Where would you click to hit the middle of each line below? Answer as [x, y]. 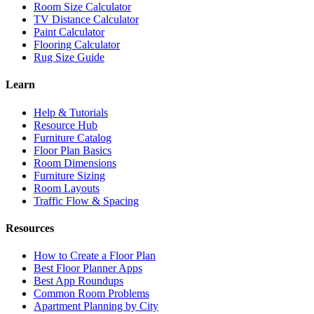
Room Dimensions [75, 163]
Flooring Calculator [77, 45]
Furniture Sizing [69, 175]
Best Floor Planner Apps [88, 268]
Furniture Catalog [73, 137]
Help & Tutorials [71, 112]
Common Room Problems [91, 294]
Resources [30, 228]
